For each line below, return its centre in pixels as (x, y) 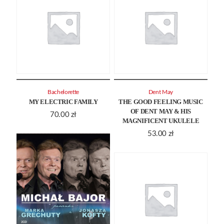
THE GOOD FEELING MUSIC (161, 102)
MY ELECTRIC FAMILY (63, 102)
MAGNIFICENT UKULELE (161, 121)
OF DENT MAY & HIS (161, 111)
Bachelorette (63, 92)
